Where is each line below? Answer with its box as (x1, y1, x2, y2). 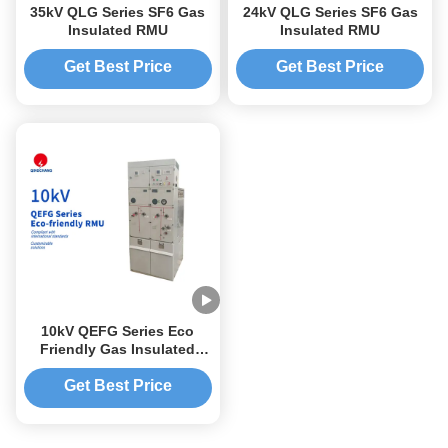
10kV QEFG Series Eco (41, 323, 195, 339)
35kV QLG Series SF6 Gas (30, 4, 206, 20)
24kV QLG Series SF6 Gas (242, 4, 418, 20)
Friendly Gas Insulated (40, 341, 196, 357)
